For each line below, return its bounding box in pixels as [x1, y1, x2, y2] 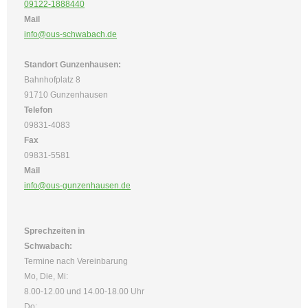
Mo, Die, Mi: [24, 271, 70, 281]
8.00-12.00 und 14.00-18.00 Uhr [24, 286, 144, 296]
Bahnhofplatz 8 [24, 74, 80, 85]
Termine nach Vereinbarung [24, 256, 128, 266]
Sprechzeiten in [24, 225, 85, 236]
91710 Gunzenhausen [24, 89, 108, 100]
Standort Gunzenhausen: [24, 59, 121, 69]
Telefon [24, 104, 52, 115]
